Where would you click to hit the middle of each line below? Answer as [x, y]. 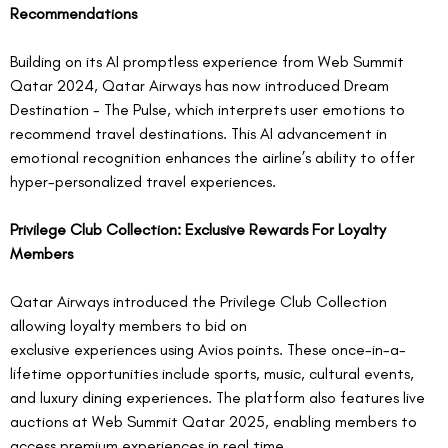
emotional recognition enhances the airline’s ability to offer [214, 157]
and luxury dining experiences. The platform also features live [219, 397]
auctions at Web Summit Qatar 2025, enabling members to [215, 421]
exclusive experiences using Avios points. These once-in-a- [208, 349]
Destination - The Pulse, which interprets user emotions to [209, 109]
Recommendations [73, 13]
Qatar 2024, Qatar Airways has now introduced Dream [201, 85]
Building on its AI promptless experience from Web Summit [209, 61]
